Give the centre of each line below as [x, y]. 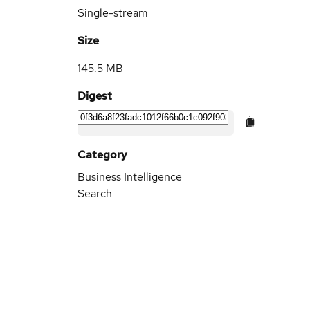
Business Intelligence [130, 177]
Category [102, 155]
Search [95, 193]
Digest [95, 96]
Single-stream [113, 13]
